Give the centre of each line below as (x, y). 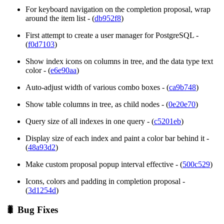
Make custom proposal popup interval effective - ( (104, 164)
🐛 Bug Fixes (32, 209)
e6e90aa (63, 70)
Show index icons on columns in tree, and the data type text (119, 61)
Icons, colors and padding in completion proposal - (105, 181)
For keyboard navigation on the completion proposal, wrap (118, 9)
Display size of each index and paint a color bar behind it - (117, 138)
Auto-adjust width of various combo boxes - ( (97, 87)
